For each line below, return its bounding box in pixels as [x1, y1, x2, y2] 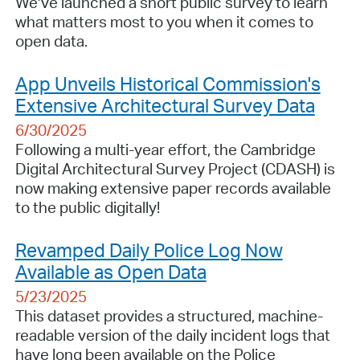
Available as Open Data [14, 259, 207, 284]
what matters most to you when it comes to [14, 11, 313, 31]
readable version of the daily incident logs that [14, 325, 330, 345]
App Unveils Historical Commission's [14, 71, 321, 96]
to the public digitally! [14, 197, 160, 217]
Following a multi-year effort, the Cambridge [14, 139, 316, 159]
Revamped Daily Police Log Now [14, 237, 283, 262]
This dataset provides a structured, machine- [14, 305, 323, 325]
